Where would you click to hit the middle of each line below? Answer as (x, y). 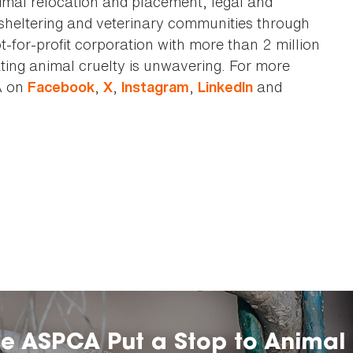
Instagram (155, 87)
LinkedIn (225, 87)
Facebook (61, 87)
